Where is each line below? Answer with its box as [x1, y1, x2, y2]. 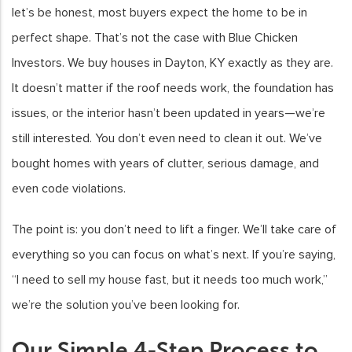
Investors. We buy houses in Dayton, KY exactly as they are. [12, 54, 333, 71]
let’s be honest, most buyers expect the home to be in [12, 4, 307, 20]
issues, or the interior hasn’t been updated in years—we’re [12, 104, 325, 121]
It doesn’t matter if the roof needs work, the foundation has [12, 79, 334, 96]
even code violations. [12, 180, 129, 196]
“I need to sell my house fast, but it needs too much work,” [12, 271, 328, 288]
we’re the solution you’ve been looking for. [12, 296, 240, 313]
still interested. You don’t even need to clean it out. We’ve [12, 130, 322, 146]
